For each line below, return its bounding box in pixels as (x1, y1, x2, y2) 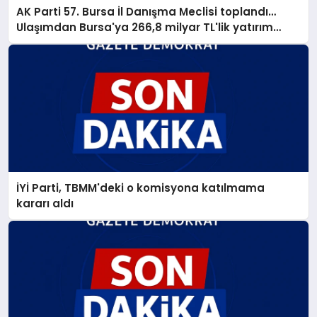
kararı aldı (16, 195, 74, 211)
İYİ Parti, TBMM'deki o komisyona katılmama (16, 180, 265, 195)
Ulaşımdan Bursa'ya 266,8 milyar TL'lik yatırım (16, 20, 274, 35)
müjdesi (16, 35, 62, 51)
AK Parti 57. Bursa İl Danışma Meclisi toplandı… (16, 4, 277, 20)
